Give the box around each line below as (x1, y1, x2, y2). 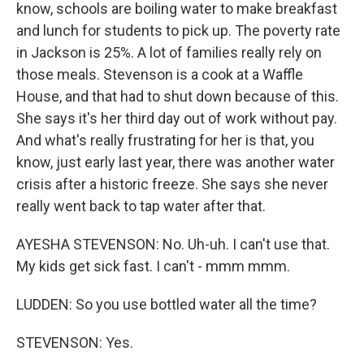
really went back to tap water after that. (16, 197, 266, 214)
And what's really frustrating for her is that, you (16, 132, 314, 149)
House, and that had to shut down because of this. (16, 88, 339, 105)
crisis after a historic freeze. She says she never (16, 175, 328, 193)
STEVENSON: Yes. (16, 334, 133, 351)
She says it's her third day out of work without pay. (16, 110, 337, 127)
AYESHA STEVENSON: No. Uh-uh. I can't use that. (16, 236, 330, 253)
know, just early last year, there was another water (16, 154, 335, 171)
